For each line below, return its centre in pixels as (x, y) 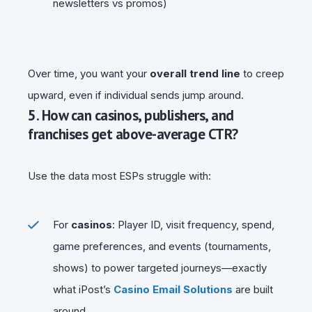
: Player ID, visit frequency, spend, (193, 224)
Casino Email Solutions (173, 289)
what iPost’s (83, 289)
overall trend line (195, 73)
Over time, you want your (89, 73)
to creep (262, 73)
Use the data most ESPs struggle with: (119, 175)
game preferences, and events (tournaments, (162, 246)
